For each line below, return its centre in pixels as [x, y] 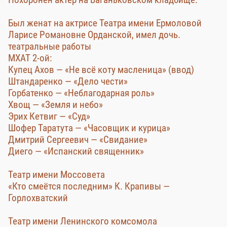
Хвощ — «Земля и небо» [55, 105]
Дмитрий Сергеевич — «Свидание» [78, 140]
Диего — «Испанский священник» [76, 151]
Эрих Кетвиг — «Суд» [49, 116]
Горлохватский [38, 198]
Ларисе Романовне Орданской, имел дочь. [94, 35]
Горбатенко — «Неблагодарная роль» [81, 93]
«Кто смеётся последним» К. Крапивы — [89, 186]
